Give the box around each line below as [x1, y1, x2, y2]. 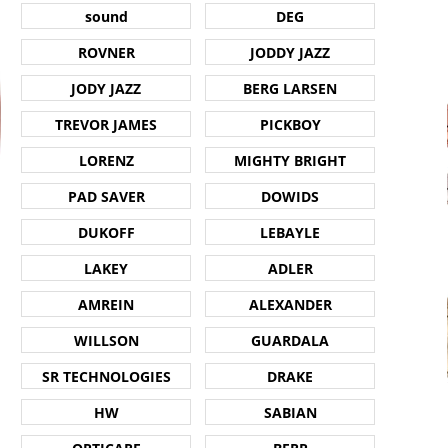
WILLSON [73, 330, 139, 350]
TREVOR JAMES [55, 114, 157, 134]
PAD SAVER [67, 186, 145, 206]
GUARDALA [251, 330, 329, 350]
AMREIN [78, 294, 134, 314]
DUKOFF [77, 222, 135, 242]
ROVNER [77, 42, 135, 62]
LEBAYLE [260, 222, 320, 242]
